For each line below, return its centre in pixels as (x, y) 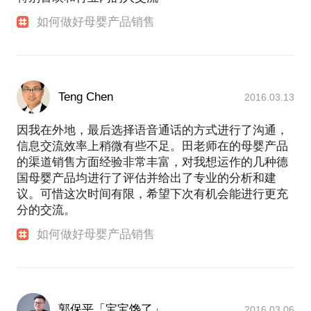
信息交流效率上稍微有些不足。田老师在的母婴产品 (152, 146)
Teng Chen (86, 97)
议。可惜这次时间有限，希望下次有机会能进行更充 (152, 194)
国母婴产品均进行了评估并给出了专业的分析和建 (146, 178)
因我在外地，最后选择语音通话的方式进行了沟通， (152, 131)
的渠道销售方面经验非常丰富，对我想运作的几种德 (152, 162)
